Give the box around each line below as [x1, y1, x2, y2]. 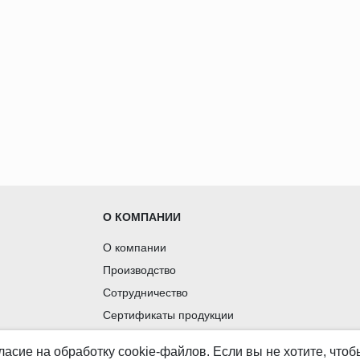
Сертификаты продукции [103, 308, 235, 321]
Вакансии [103, 330, 153, 344]
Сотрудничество [103, 285, 189, 299]
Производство [103, 263, 177, 276]
